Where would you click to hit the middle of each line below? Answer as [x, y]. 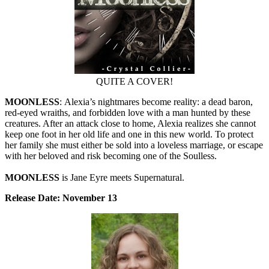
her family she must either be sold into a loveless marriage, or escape [134, 145]
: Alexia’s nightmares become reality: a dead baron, [156, 102]
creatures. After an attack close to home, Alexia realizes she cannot [130, 124]
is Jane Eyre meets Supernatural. [122, 178]
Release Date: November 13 [61, 198]
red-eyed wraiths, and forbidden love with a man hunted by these [128, 113]
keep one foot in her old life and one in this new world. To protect [129, 134]
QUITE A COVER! [134, 82]
